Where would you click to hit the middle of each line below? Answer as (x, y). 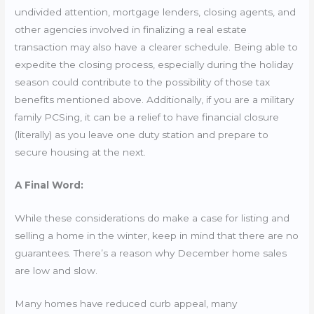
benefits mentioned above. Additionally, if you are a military (155, 100)
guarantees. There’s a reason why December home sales (151, 253)
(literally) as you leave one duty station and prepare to (142, 135)
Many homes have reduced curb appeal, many (126, 303)
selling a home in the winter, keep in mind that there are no (157, 235)
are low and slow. (58, 270)
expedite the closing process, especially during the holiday (154, 65)
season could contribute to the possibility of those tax (143, 82)
